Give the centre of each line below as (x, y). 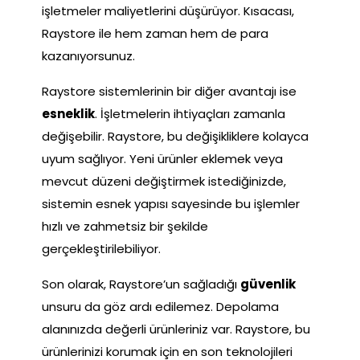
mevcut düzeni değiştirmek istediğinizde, (164, 181)
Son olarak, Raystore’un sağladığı (141, 284)
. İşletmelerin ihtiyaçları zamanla (190, 113)
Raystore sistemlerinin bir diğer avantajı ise (169, 91)
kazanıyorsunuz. (88, 55)
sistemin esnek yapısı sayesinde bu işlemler (171, 203)
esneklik (68, 113)
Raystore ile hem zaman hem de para (155, 33)
